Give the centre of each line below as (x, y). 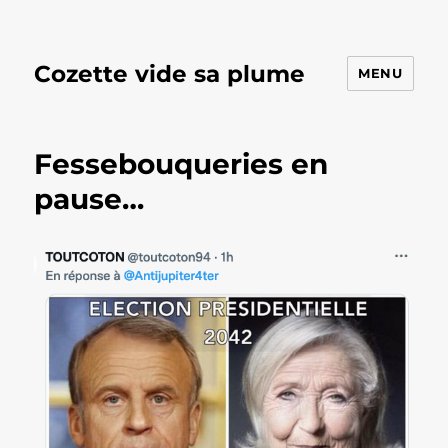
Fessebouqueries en (181, 164)
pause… (89, 199)
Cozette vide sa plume (170, 73)
